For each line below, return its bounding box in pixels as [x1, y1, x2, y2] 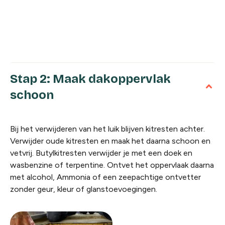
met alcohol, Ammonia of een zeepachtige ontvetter [10, 172, 201, 182]
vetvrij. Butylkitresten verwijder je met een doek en [10, 148, 192, 158]
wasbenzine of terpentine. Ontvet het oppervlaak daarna [10, 160, 214, 170]
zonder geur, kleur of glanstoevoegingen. [10, 184, 157, 194]
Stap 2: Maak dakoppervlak [10, 71, 171, 86]
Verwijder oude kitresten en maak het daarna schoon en [10, 136, 210, 146]
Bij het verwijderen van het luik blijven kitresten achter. [10, 124, 205, 134]
